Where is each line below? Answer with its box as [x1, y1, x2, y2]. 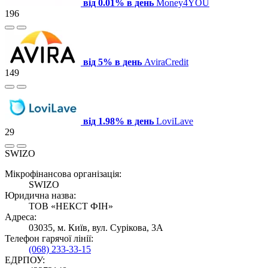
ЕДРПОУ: [5, 254, 45, 265]
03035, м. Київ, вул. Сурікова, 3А [29, 222, 163, 233]
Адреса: [5, 211, 36, 222]
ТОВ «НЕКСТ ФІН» [29, 200, 113, 211]
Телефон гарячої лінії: [5, 233, 93, 243]
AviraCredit [144, 56, 188, 67]
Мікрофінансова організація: [5, 168, 121, 179]
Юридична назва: [5, 190, 76, 200]
